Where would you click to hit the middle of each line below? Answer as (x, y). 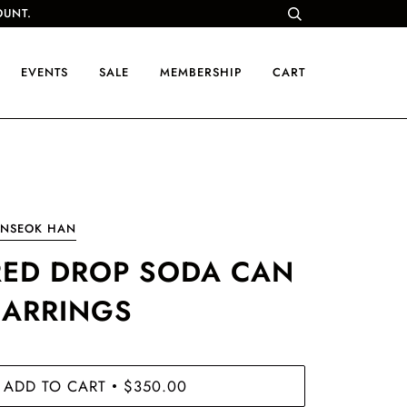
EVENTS (45, 72)
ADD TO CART (55, 386)
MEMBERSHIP (201, 72)
